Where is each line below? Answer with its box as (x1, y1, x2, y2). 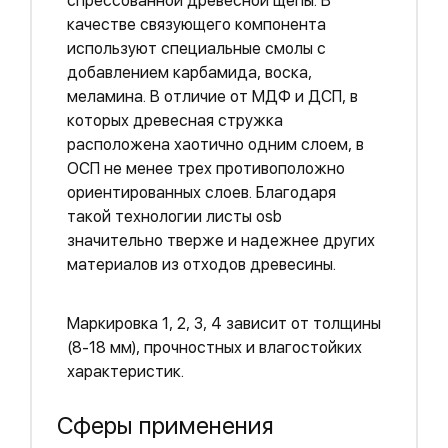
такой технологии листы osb (67, 207, 282, 226)
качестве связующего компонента (67, 15, 326, 34)
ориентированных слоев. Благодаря (67, 183, 336, 202)
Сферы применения (57, 411, 274, 440)
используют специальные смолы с (67, 39, 326, 58)
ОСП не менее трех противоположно (67, 159, 345, 178)
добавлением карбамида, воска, (67, 63, 312, 82)
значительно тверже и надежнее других (67, 231, 375, 250)
